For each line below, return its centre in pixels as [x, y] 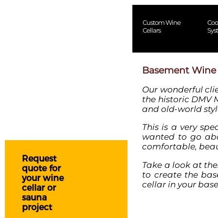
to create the [172, 174]
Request [39, 159]
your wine [43, 178]
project [37, 207]
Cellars [151, 30]
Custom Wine [161, 22]
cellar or [39, 188]
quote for [41, 168]
